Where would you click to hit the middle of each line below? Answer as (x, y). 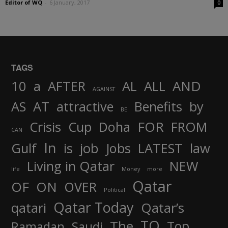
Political (115, 190)
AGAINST (104, 89)
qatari (29, 208)
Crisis (45, 127)
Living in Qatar (71, 166)
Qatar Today (94, 208)
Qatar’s (163, 208)
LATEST (160, 148)
